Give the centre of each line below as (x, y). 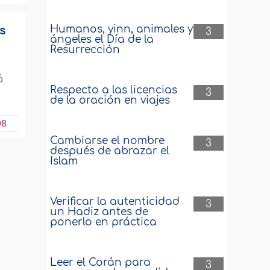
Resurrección (85, 50)
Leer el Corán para (101, 262)
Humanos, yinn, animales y (122, 29)
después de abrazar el (110, 151)
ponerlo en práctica (104, 222)
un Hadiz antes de (99, 212)
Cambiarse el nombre (108, 141)
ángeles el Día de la (102, 39)
